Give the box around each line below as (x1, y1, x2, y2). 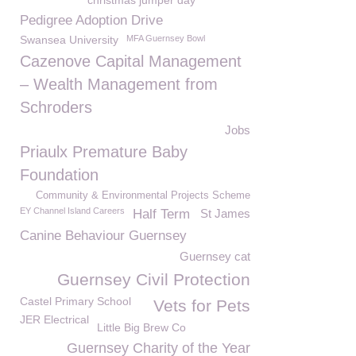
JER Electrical (20, 313, 89, 326)
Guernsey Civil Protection (57, 270, 250, 288)
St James (200, 207, 250, 220)
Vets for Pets (153, 296, 250, 315)
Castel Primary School (20, 295, 131, 308)
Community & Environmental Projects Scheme (36, 190, 250, 201)
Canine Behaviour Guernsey (20, 228, 187, 243)
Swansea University (20, 33, 118, 46)
